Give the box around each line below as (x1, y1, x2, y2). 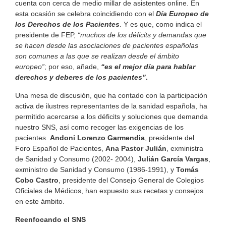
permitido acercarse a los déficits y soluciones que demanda (15, 112, 208, 121)
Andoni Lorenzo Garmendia (50, 133, 145, 142)
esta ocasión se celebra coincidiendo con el (15, 9, 156, 18)
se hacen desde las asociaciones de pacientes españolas (15, 41, 198, 49)
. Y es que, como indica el (120, 20, 202, 28)
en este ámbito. (15, 197, 65, 205)
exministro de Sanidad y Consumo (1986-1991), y (15, 165, 176, 174)
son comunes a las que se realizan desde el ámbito (15, 51, 179, 60)
